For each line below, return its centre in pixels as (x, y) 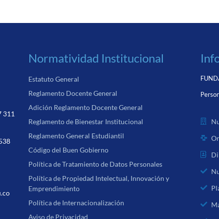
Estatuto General (54, 79)
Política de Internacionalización (77, 203)
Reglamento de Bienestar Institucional (86, 122)
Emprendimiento (54, 189)
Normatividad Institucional (96, 58)
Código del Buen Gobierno (69, 150)
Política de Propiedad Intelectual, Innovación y (99, 178)
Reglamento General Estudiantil (77, 136)
